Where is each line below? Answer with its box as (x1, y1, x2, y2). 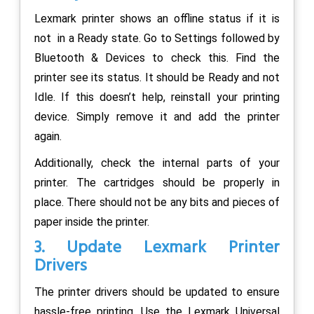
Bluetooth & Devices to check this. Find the (34, 50, 280, 64)
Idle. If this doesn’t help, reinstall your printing (34, 90, 280, 104)
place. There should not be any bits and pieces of (34, 195, 280, 209)
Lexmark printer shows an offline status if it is (34, 11, 280, 25)
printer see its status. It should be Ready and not (34, 70, 280, 84)
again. (34, 129, 62, 143)
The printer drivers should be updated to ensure (34, 285, 280, 299)
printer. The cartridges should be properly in (34, 175, 280, 189)
